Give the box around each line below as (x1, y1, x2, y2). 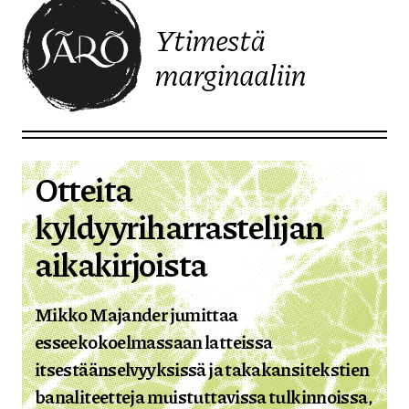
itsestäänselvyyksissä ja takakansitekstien (35, 355, 370, 382)
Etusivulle (21, 109, 97, 133)
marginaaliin (154, 53, 307, 96)
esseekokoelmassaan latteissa (35, 328, 273, 354)
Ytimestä (154, 18, 266, 61)
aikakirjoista (35, 239, 207, 287)
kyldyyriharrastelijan (35, 202, 324, 249)
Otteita (35, 164, 132, 212)
